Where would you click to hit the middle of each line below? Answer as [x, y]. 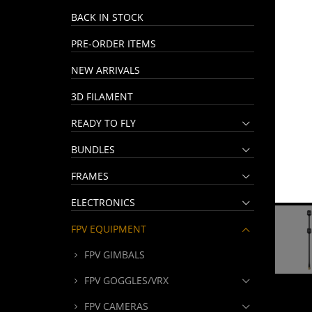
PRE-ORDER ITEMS [114, 44]
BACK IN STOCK [107, 17]
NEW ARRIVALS [106, 70]
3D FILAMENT [102, 96]
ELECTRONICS [103, 202]
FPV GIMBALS [115, 255]
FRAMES [90, 176]
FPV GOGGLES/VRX [126, 280]
